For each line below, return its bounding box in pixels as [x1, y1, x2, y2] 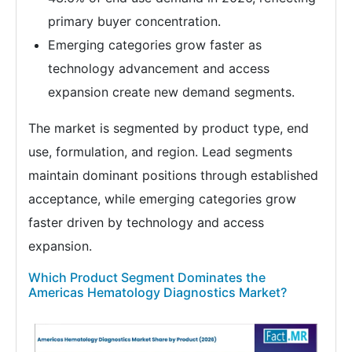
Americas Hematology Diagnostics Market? [28, 284, 287, 301]
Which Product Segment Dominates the [28, 269, 266, 286]
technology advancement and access [48, 60, 269, 77]
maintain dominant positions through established [28, 167, 318, 184]
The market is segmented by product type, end [28, 120, 309, 137]
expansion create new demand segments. [48, 84, 295, 101]
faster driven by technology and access [28, 214, 264, 231]
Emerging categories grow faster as [48, 37, 262, 53]
